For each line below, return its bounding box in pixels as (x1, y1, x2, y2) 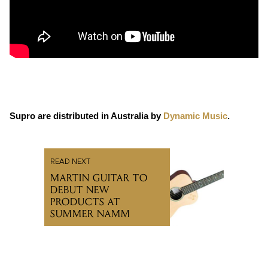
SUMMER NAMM (50, 208, 130, 221)
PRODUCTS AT (50, 196, 120, 209)
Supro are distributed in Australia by (10, 111, 163, 121)
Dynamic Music (163, 111, 227, 121)
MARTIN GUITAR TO (50, 172, 148, 185)
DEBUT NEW (50, 184, 109, 197)
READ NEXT (50, 159, 90, 166)
